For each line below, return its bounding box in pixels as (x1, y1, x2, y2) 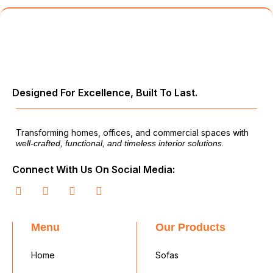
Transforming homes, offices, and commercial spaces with (16, 127, 249, 138)
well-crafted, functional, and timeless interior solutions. (16, 138, 224, 148)
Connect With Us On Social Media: (12, 163, 175, 175)
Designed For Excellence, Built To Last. (12, 87, 197, 99)
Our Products (155, 221, 225, 233)
